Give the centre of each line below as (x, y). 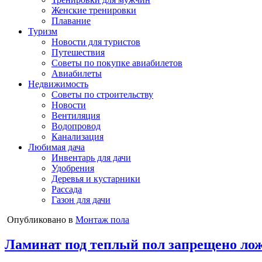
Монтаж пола (102, 220)
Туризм (43, 31)
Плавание (71, 21)
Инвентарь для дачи (91, 158)
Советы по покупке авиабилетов (117, 63)
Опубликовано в (41, 220)
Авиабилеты (77, 73)
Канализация (77, 137)
